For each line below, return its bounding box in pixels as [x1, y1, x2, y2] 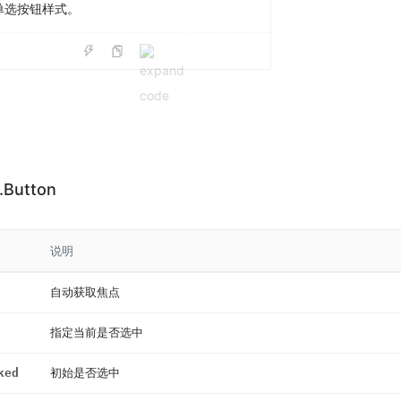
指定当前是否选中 [50, 325, 143, 339]
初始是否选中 [50, 365, 120, 380]
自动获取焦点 [50, 285, 120, 299]
